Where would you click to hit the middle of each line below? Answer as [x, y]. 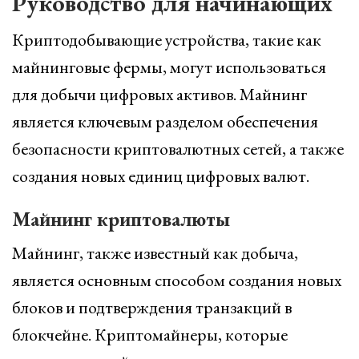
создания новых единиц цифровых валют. [161, 176]
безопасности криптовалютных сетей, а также [178, 149]
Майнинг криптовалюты [121, 219]
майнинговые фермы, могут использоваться [169, 67]
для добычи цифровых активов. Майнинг [159, 94]
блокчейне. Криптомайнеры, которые [150, 335]
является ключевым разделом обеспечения [165, 121]
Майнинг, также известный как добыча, [155, 253]
